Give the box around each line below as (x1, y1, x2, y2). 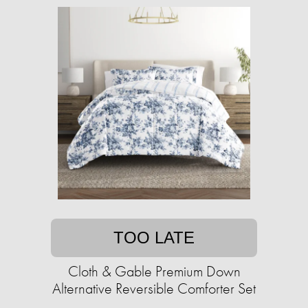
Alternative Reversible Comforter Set (52, 278, 256, 299)
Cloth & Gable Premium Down (67, 261, 241, 282)
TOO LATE (113, 228, 195, 247)
